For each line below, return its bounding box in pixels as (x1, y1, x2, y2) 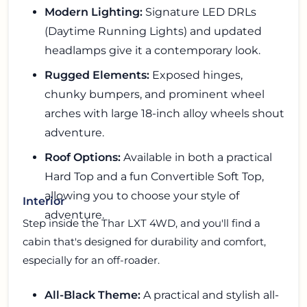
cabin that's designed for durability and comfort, (23, 234, 266, 248)
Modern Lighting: (45, 5, 143, 19)
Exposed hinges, (149, 68, 243, 82)
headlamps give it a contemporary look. (45, 43, 260, 57)
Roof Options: (45, 150, 121, 164)
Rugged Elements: (45, 68, 149, 82)
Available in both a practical (121, 150, 272, 164)
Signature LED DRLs (143, 5, 256, 19)
